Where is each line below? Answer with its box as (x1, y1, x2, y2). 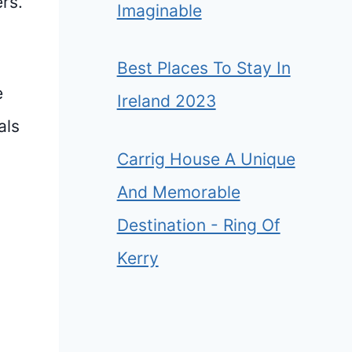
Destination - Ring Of (116, 214, 280, 235)
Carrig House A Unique (116, 148, 295, 169)
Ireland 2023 (116, 91, 216, 112)
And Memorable (116, 181, 240, 202)
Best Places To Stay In (116, 58, 291, 79)
